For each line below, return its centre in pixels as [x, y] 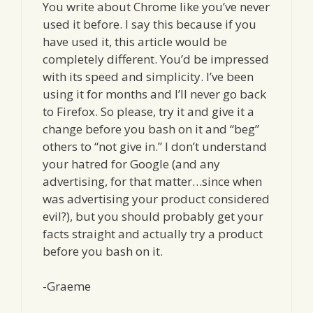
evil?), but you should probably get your [153, 216]
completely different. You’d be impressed [156, 59]
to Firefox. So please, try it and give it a [148, 111]
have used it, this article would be [135, 41]
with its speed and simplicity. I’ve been [148, 76]
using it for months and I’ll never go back [154, 94]
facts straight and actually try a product [153, 233]
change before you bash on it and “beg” [151, 129]
